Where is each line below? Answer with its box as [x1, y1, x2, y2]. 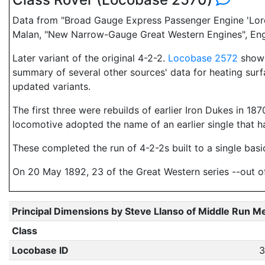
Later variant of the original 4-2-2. [12, 52, 168, 64]
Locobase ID [11, 244, 69, 256]
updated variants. [12, 80, 91, 92]
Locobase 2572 [168, 52, 238, 64]
